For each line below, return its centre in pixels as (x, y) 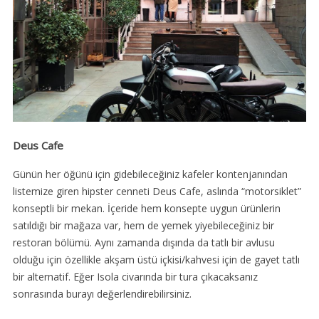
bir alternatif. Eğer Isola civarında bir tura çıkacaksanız (135, 277)
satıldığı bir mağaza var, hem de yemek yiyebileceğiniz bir (143, 226)
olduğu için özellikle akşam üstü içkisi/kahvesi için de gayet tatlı (156, 260)
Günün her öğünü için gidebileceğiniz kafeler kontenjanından (150, 174)
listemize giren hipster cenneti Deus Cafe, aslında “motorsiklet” (157, 192)
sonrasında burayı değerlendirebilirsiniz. (102, 294)
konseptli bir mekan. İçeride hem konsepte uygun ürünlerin (146, 209)
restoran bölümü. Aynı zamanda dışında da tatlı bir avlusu (143, 243)
